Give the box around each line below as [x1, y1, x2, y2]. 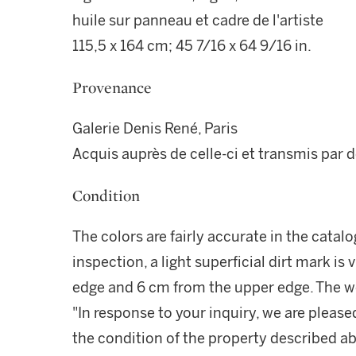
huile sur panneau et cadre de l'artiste [72, 12, 323, 29]
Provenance [72, 77, 152, 98]
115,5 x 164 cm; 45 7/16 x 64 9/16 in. [72, 37, 311, 55]
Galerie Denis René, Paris [72, 120, 238, 137]
